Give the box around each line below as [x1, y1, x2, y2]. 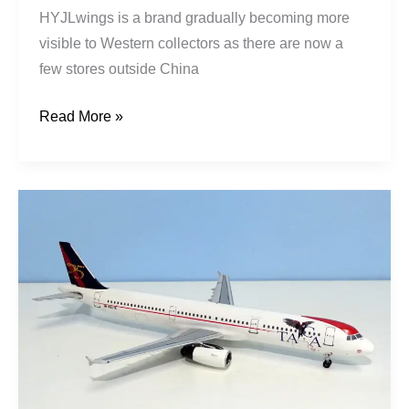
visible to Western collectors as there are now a [39, 36, 344, 52]
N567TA [38, 372, 92, 389]
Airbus [38, 270, 81, 287]
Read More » [39, 108, 124, 124]
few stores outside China [39, 61, 200, 78]
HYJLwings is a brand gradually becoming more [39, 10, 351, 26]
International [38, 219, 120, 236]
